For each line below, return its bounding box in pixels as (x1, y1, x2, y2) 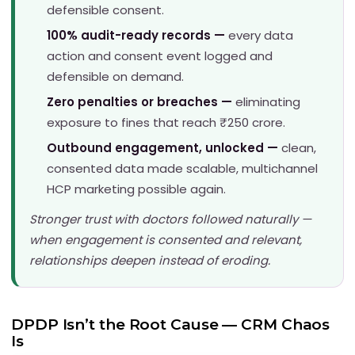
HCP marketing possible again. (47, 181, 226, 198)
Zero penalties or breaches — (47, 94, 235, 111)
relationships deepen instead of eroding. (29, 252, 270, 269)
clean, (281, 139, 316, 157)
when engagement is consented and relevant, (29, 231, 302, 249)
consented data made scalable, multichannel (47, 160, 318, 177)
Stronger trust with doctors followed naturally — (29, 211, 311, 228)
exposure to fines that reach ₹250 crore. (47, 114, 285, 132)
